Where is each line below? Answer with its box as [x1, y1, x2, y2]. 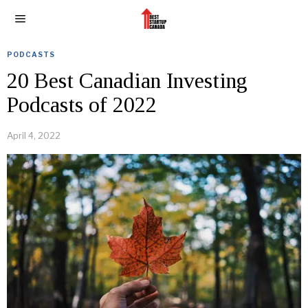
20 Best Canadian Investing [7, 68, 247, 93]
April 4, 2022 [7, 130, 60, 141]
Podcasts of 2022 [7, 92, 157, 117]
